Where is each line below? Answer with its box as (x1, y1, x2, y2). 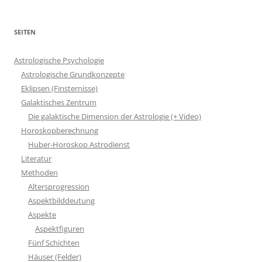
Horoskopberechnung (21, 125, 98, 136)
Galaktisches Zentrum (21, 96, 96, 108)
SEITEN (14, 27, 36, 36)
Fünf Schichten (28, 237, 80, 248)
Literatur (21, 153, 51, 164)
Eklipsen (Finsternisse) (21, 82, 98, 94)
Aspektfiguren (35, 223, 84, 234)
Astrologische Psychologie (14, 54, 104, 65)
